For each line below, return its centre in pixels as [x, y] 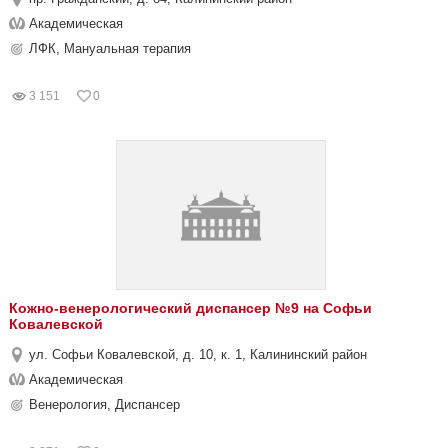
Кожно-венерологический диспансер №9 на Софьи [190, 308]
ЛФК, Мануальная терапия [110, 48]
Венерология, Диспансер [104, 404]
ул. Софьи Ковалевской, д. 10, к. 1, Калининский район [198, 354]
